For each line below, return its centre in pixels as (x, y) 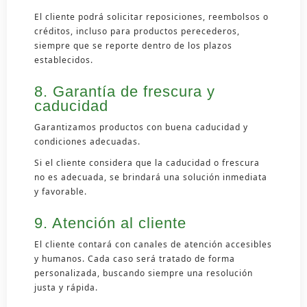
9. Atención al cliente (110, 223)
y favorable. (61, 191)
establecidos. (64, 60)
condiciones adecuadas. (87, 141)
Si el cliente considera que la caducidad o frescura (147, 162)
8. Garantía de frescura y (125, 91)
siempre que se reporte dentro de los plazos (133, 45)
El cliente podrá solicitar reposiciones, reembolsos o (151, 16)
